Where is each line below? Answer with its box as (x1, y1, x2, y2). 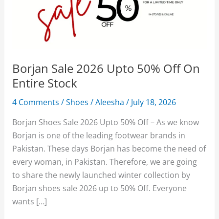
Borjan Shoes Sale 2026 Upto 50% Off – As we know (12, 116, 199, 128)
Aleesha (95, 96, 127, 108)
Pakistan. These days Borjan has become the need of (12, 142, 206, 154)
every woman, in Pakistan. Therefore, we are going (12, 155, 197, 167)
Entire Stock (12, 75, 78, 91)
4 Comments (12, 96, 60, 108)
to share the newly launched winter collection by (12, 169, 191, 180)
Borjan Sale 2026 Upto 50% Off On (12, 60, 200, 76)
